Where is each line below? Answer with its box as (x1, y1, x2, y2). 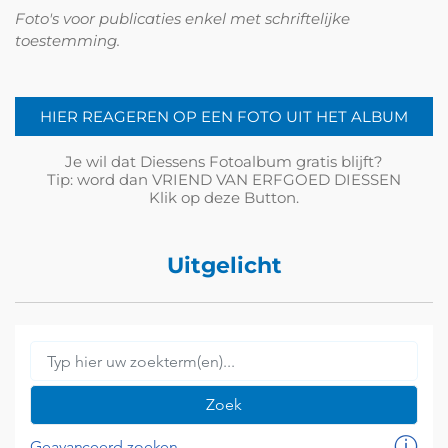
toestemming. (15, 31, 120, 50)
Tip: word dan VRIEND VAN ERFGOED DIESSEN (47, 170, 401, 190)
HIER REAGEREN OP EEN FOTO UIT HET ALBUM (40, 106, 408, 126)
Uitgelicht (166, 252, 282, 279)
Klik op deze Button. (149, 188, 299, 208)
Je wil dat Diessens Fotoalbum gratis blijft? (65, 152, 383, 172)
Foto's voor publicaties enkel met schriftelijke (15, 9, 350, 28)
